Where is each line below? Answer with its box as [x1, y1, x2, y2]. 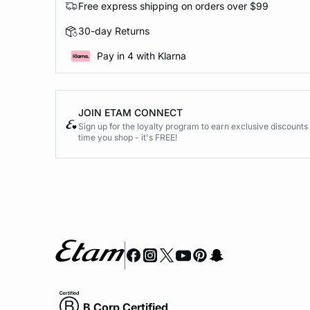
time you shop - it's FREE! [78, 131, 177, 143]
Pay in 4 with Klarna [97, 50, 186, 62]
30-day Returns [78, 25, 149, 37]
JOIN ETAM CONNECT [78, 106, 183, 118]
